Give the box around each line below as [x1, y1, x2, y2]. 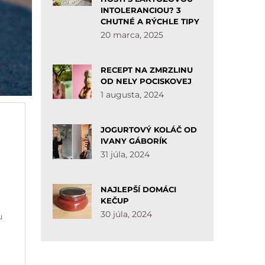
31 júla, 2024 [100, 149, 150, 160]
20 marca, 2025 [100, 30, 163, 40]
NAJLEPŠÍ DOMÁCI [100, 185, 176, 194]
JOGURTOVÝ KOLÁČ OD [100, 125, 197, 134]
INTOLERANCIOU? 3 [100, 5, 181, 15]
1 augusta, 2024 [100, 89, 164, 100]
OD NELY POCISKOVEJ [100, 76, 192, 86]
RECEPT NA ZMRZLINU [100, 65, 193, 75]
